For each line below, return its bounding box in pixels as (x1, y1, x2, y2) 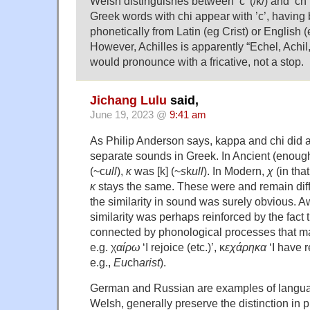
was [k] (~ (131, 165, 181, 178)
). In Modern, (203, 165, 267, 178)
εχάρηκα (225, 241, 266, 254)
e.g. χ (90, 241, 116, 254)
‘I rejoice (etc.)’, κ (140, 241, 225, 254)
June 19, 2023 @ (90, 109, 170, 121)
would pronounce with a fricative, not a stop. (90, 55, 304, 68)
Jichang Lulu (90, 93, 167, 108)
